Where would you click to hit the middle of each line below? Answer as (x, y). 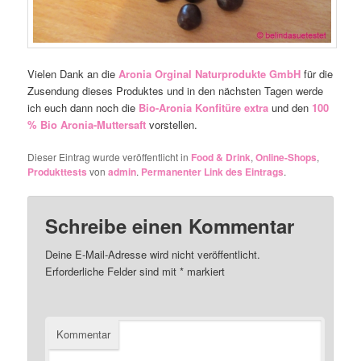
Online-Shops (286, 158)
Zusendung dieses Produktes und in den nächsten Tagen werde (176, 91)
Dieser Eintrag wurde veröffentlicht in (110, 157)
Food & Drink (221, 158)
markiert (205, 272)
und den (290, 108)
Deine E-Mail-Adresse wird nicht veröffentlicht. (153, 255)
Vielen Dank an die (73, 74)
